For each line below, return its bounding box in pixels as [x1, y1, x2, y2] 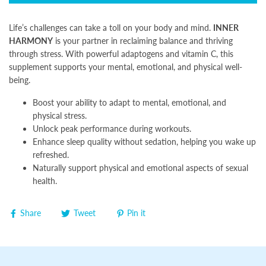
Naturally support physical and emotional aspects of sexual [33, 163, 248, 173]
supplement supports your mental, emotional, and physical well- [9, 62, 242, 72]
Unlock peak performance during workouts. [33, 123, 191, 134]
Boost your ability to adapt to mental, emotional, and [33, 97, 226, 107]
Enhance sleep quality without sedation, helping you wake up [33, 137, 256, 147]
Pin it [127, 208, 145, 218]
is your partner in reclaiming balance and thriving [55, 36, 233, 46]
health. [33, 176, 57, 186]
